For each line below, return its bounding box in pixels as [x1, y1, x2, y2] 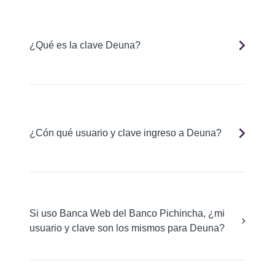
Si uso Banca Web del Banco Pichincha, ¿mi [29, 208, 225, 219]
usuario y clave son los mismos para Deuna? [29, 223, 225, 233]
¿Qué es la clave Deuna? [29, 40, 141, 50]
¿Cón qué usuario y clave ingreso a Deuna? [29, 128, 222, 138]
